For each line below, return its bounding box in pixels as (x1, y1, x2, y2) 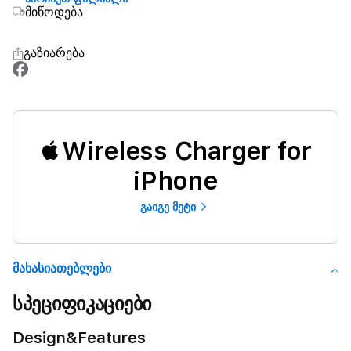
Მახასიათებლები (13, 261, 111, 276)
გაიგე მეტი (139, 201, 196, 213)
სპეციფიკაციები (13, 292, 152, 315)
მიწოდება (25, 5, 83, 20)
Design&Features (13, 328, 146, 347)
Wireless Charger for (62, 136, 312, 166)
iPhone (133, 166, 218, 196)
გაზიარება (24, 45, 85, 60)
